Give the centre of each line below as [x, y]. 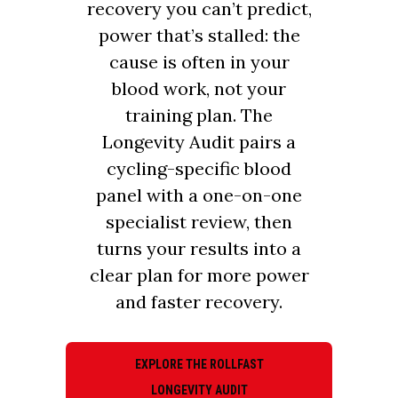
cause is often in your [199, 61]
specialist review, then [199, 221]
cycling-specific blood [199, 168]
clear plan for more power [199, 275]
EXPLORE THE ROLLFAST [199, 364]
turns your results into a [199, 248]
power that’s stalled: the [199, 35]
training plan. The [199, 115]
